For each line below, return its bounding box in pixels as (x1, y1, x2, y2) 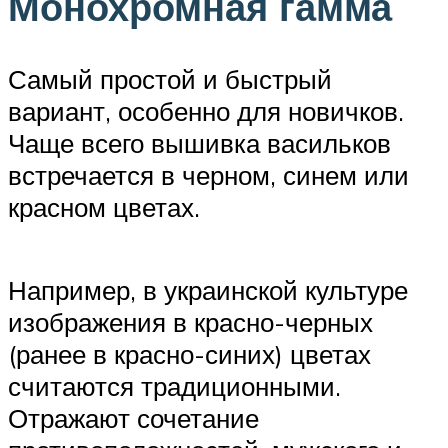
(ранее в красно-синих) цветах (8, 337, 371, 370)
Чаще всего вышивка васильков (8, 126, 391, 159)
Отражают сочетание (8, 401, 259, 434)
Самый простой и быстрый (8, 62, 332, 95)
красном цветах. (8, 190, 200, 223)
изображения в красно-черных (8, 305, 373, 338)
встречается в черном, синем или (8, 158, 409, 191)
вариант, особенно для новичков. (8, 94, 404, 127)
